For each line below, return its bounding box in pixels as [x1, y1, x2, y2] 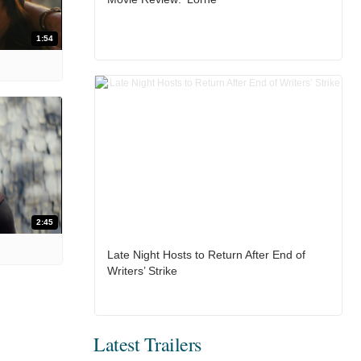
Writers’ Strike [106, 264, 177, 278]
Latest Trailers [93, 331, 201, 358]
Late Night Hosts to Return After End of [106, 248, 305, 262]
